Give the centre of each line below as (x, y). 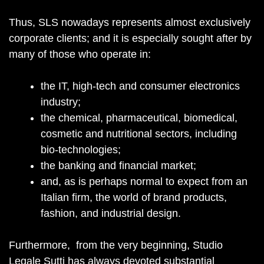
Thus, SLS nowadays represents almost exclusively (130, 22)
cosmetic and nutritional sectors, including (139, 134)
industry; (61, 102)
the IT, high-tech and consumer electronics (140, 86)
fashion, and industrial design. (111, 213)
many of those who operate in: (80, 54)
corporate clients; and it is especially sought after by (130, 38)
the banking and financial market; (118, 166)
